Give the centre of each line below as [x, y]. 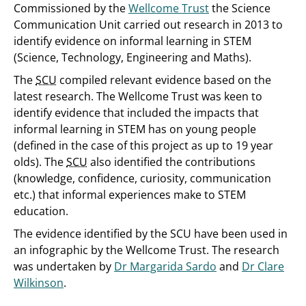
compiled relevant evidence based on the [164, 80]
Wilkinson [39, 283]
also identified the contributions [171, 162]
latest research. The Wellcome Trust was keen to [138, 96]
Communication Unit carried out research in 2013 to [148, 25]
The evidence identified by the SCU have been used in [151, 234]
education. [41, 211]
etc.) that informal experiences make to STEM [130, 195]
